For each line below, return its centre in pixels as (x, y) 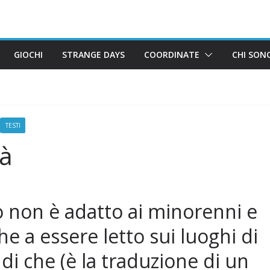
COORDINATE (172, 54)
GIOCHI (28, 54)
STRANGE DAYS (93, 54)
